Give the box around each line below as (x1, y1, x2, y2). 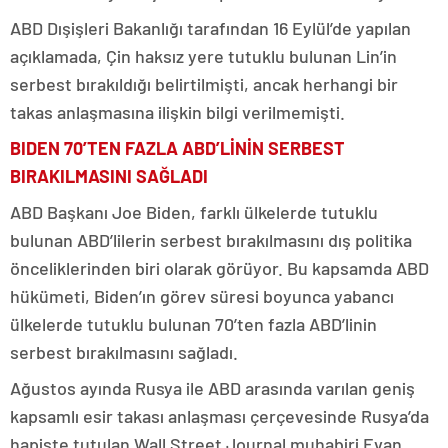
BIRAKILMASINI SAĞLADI (10, 164, 208, 187)
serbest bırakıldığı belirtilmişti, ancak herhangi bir (10, 72, 398, 95)
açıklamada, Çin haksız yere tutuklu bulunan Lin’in (10, 44, 397, 67)
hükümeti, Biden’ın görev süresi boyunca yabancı (10, 284, 394, 307)
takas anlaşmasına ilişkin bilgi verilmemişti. (10, 100, 345, 123)
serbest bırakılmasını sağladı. (10, 340, 238, 363)
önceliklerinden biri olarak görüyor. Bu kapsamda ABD (10, 256, 429, 279)
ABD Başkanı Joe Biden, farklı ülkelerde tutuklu (10, 200, 378, 223)
